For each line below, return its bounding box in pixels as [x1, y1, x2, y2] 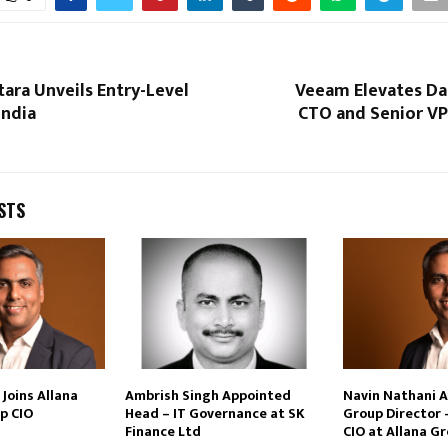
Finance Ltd [124, 420, 201, 444]
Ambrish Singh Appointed [124, 384, 291, 408]
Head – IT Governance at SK [124, 402, 305, 426]
